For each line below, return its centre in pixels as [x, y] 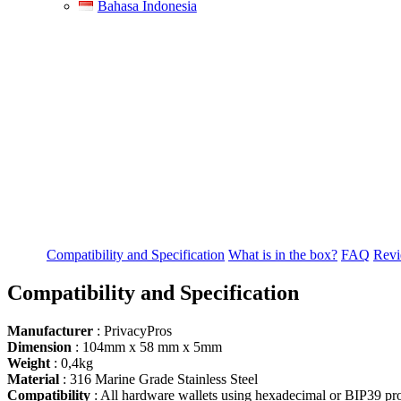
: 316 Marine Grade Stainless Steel [160, 379]
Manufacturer [52, 330]
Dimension [41, 346]
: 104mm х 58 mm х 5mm [149, 346]
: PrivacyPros [134, 330]
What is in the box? [283, 254]
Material [35, 379]
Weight [30, 363]
